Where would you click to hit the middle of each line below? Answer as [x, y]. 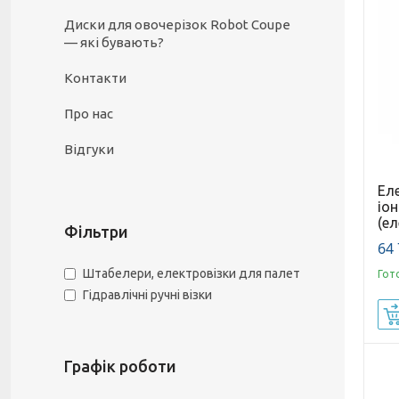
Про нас [89, 114]
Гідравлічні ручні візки [147, 295]
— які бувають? [114, 42]
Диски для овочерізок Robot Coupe [177, 24]
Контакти [95, 78]
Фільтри [96, 232]
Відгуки [89, 149]
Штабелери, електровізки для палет [191, 274]
